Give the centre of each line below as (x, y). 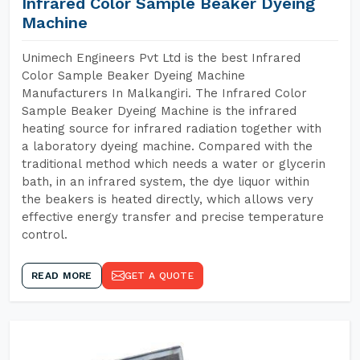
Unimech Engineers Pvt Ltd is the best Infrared (161, 58)
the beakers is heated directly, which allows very (168, 199)
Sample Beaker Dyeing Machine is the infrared (159, 111)
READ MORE (62, 276)
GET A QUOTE (159, 276)
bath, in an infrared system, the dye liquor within (166, 182)
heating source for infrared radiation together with (172, 129)
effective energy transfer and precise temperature (173, 217)
